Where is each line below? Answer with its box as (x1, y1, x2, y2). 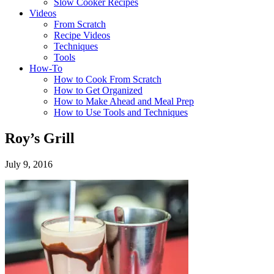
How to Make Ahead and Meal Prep (54, 96, 194, 106)
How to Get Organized (54, 85, 143, 95)
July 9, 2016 (5, 158, 53, 169)
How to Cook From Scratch (54, 74, 161, 84)
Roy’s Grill (5, 130, 75, 146)
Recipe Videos (54, 30, 110, 40)
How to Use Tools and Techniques (54, 107, 188, 117)
